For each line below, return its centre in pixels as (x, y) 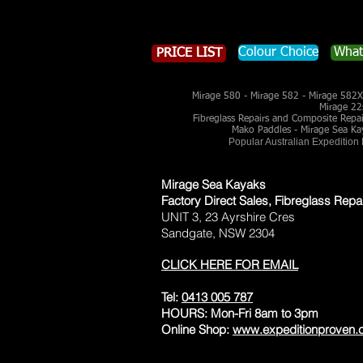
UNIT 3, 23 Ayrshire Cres (228, 217)
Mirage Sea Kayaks (214, 184)
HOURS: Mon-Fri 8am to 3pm (240, 313)
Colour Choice (278, 53)
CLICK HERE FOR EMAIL (230, 265)
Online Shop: (197, 329)
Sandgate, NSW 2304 (218, 233)
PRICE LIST (189, 53)
